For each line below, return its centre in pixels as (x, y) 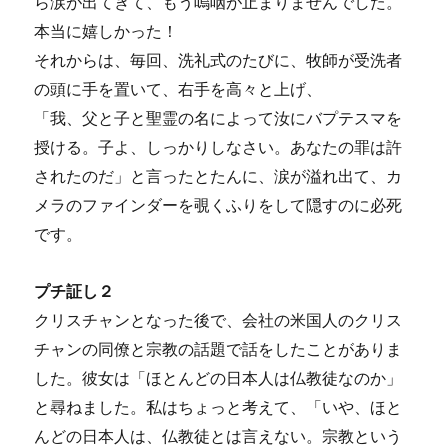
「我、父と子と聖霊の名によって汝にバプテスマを (218, 119)
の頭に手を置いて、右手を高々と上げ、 (178, 90)
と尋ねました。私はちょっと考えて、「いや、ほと (218, 408)
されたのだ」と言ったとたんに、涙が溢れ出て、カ (218, 177)
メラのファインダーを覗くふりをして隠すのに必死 (218, 206)
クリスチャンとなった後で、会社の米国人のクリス (218, 321)
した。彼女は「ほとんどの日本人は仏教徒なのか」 (218, 379)
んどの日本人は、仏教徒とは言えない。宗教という (218, 437)
